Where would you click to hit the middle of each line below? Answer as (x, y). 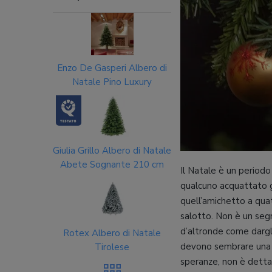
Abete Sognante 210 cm (112, 165)
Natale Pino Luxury (112, 82)
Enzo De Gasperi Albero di (112, 68)
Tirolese (112, 247)
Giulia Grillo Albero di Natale (112, 151)
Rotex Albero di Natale (112, 233)
